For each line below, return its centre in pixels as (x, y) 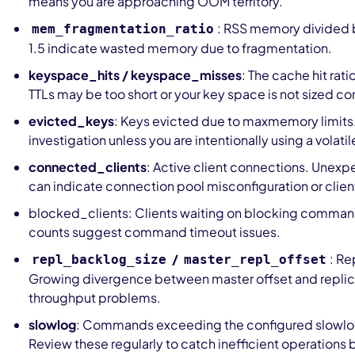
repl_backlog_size (99, 260)
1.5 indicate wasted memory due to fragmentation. (180, 48)
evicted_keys (71, 121)
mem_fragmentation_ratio (123, 29)
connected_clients (88, 167)
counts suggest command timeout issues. (155, 232)
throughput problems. (95, 298)
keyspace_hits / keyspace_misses (135, 75)
